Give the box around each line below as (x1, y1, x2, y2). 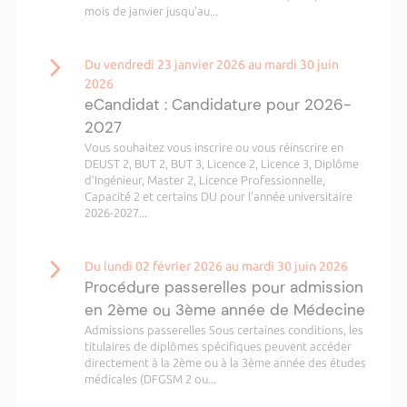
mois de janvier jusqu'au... (84, 5, 218, 17)
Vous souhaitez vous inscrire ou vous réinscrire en (84, 141, 343, 154)
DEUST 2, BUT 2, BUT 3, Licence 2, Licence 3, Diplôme (84, 157, 359, 170)
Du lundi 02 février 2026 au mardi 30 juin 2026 (84, 259, 348, 273)
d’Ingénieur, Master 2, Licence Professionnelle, (84, 174, 325, 186)
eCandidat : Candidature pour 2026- (84, 94, 352, 114)
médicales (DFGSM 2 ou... (84, 372, 216, 385)
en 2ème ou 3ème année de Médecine (84, 300, 365, 320)
